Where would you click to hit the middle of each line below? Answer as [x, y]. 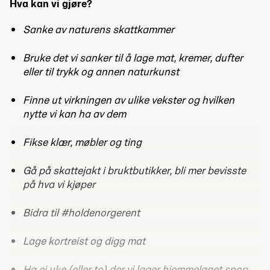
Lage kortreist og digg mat [84, 240]
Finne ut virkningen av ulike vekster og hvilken [129, 99]
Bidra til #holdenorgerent [82, 212]
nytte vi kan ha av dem [75, 113]
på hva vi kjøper [59, 184]
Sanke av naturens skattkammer [99, 29]
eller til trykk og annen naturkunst [101, 71]
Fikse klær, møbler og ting [83, 142]
